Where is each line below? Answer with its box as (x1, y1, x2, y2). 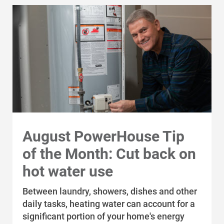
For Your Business (25, 30, 82, 38)
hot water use (22, 162, 113, 180)
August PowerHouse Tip (22, 127, 184, 145)
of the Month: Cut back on (22, 145, 196, 162)
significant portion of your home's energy (22, 211, 184, 221)
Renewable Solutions (25, 68, 92, 76)
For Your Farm (25, 49, 70, 57)
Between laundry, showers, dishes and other (22, 186, 197, 196)
